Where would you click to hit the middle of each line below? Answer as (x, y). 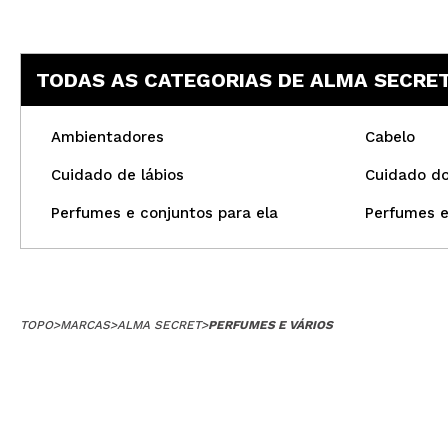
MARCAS (85, 325)
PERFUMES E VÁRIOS (270, 325)
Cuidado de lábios (117, 175)
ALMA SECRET (159, 325)
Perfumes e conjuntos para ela (164, 213)
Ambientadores (107, 137)
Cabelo (389, 137)
